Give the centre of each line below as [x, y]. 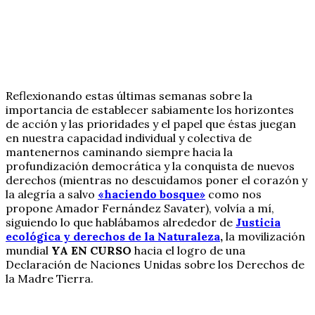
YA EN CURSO [90, 251]
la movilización [265, 237]
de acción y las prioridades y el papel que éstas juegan [151, 124]
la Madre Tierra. [50, 279]
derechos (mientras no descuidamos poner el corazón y [156, 180]
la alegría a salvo [52, 194]
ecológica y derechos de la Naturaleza [113, 237]
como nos [233, 194]
